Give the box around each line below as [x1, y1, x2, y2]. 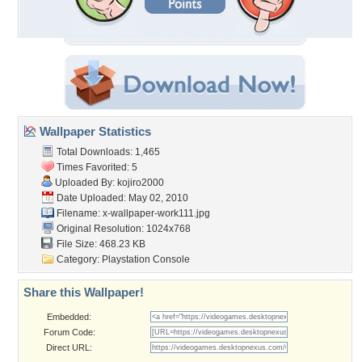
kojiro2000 [117, 177, 164, 188]
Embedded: [47, 312, 91, 322]
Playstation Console [102, 254, 190, 265]
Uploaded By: [53, 177, 117, 188]
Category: [54, 254, 102, 265]
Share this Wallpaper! [23, 285, 144, 299]
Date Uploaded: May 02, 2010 [54, 192, 188, 204]
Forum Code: [43, 327, 95, 337]
